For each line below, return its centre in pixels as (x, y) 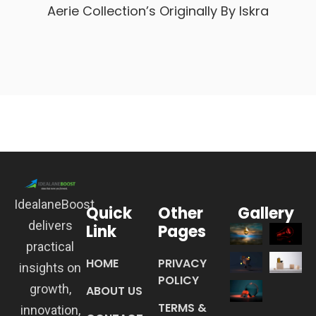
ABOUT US (114, 291)
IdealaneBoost (54, 205)
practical (50, 247)
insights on (50, 268)
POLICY (178, 281)
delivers (50, 226)
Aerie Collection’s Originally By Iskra (158, 11)
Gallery (266, 214)
